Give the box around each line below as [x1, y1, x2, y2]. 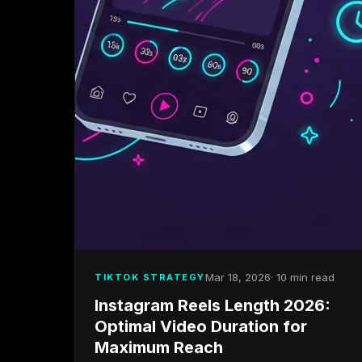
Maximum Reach [95, 338, 223, 357]
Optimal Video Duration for [95, 317, 307, 336]
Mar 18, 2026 [204, 271, 271, 284]
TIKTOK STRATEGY [95, 271, 205, 283]
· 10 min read [270, 271, 335, 284]
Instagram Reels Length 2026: [95, 296, 330, 315]
